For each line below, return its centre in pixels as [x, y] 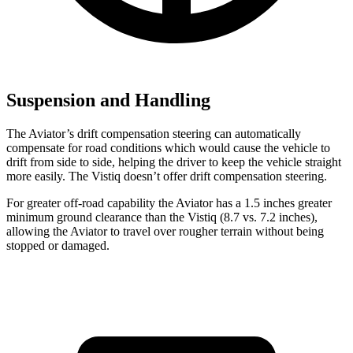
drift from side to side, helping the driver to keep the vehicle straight [174, 162]
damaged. [85, 246]
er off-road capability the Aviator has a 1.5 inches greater [191, 203]
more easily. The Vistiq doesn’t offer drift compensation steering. [167, 176]
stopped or [34, 246]
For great [29, 203]
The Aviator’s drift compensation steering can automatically [154, 134]
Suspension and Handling [108, 100]
